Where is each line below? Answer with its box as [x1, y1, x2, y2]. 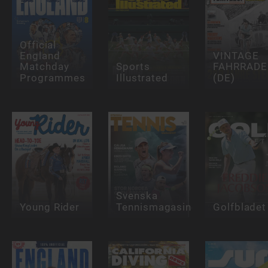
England [19, 50, 60, 62]
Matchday [19, 60, 69, 73]
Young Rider [19, 200, 80, 213]
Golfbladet [212, 200, 267, 213]
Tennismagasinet [116, 200, 202, 213]
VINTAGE [212, 50, 259, 62]
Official [19, 39, 57, 51]
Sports [116, 60, 151, 73]
